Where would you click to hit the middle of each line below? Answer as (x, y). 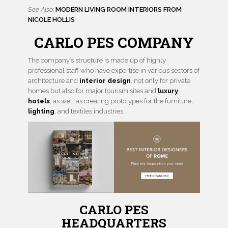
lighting (41, 111)
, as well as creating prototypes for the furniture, (121, 101)
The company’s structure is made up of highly (97, 61)
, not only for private (161, 81)
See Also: (42, 10)
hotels (39, 101)
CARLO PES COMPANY (114, 43)
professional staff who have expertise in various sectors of (114, 71)
